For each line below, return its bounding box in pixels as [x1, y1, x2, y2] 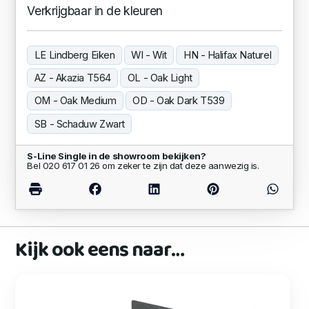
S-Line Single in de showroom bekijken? [27, 150, 206, 161]
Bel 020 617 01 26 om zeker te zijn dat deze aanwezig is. [27, 159, 259, 171]
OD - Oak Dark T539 [132, 94, 225, 108]
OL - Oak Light [127, 72, 192, 85]
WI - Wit [131, 48, 167, 61]
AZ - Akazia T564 [34, 72, 111, 85]
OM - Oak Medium [34, 94, 117, 108]
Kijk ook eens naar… [15, 233, 184, 268]
